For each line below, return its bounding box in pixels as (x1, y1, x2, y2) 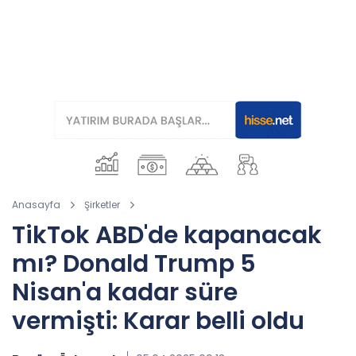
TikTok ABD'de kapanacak (12, 219, 322, 252)
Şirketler (84, 198, 120, 211)
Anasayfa (12, 198, 60, 211)
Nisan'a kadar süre (12, 276, 238, 309)
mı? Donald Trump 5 (12, 247, 256, 281)
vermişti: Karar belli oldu (12, 304, 304, 338)
